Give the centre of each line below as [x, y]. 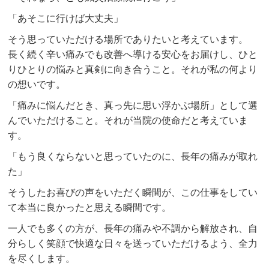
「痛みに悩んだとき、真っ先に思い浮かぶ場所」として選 [133, 106]
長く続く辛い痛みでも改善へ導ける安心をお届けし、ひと [133, 55]
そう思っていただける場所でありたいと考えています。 [128, 40]
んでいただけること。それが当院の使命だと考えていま [128, 121]
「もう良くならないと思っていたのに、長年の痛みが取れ [133, 157]
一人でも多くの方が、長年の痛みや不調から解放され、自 [133, 229]
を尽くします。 [42, 259]
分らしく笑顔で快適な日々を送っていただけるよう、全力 [133, 244]
